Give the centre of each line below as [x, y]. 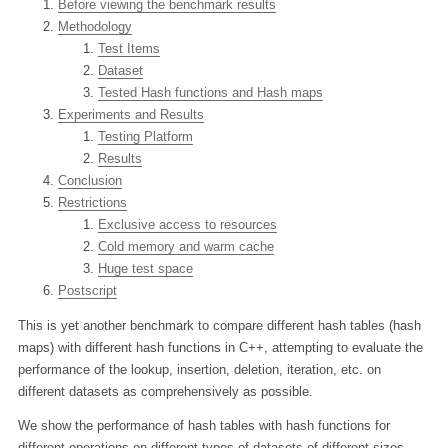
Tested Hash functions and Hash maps [210, 92]
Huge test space [145, 268]
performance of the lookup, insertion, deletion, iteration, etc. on [199, 369]
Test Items [128, 48]
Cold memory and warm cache [185, 246]
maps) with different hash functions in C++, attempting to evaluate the [220, 347]
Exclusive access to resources [187, 224]
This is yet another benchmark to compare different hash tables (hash [219, 325]
